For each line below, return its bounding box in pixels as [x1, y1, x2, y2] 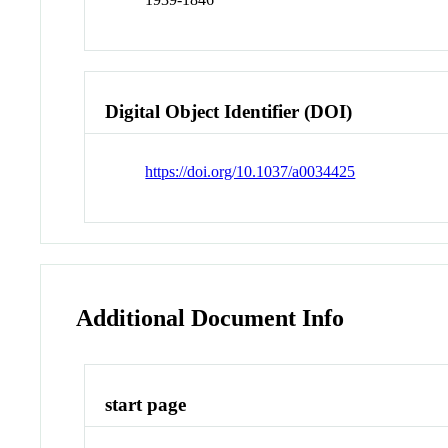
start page [105, 394, 187, 416]
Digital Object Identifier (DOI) [105, 100, 353, 122]
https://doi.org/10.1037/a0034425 [145, 163, 356, 181]
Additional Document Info [76, 305, 345, 332]
